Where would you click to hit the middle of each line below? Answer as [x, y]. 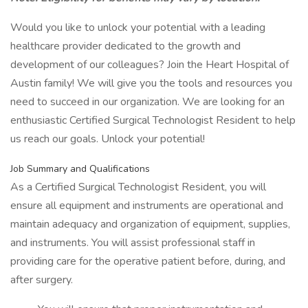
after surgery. [42, 280]
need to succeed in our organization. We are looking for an [147, 102]
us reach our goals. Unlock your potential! [108, 139]
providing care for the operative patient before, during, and [148, 261]
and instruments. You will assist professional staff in [133, 243]
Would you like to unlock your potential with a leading [138, 27]
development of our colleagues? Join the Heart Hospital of [150, 65]
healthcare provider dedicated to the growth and [125, 46]
